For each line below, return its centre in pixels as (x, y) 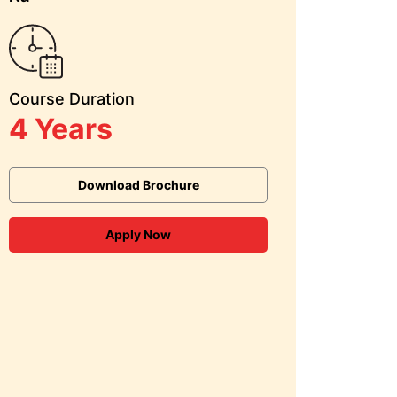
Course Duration (72, 99)
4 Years (61, 129)
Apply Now (138, 234)
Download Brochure (138, 185)
